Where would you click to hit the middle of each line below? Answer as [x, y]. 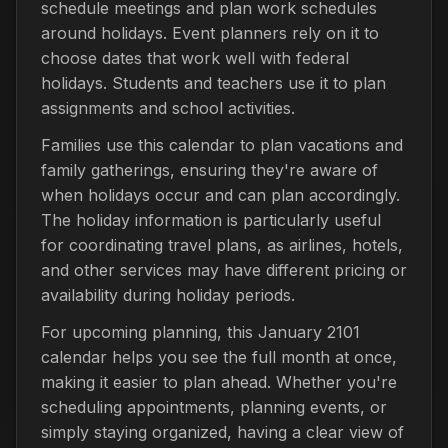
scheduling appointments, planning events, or [214, 406]
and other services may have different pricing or [224, 269]
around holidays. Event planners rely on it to [210, 32]
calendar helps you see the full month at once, [219, 356]
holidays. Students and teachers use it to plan [213, 82]
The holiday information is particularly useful [211, 219]
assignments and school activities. [168, 107]
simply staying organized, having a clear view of [222, 431]
